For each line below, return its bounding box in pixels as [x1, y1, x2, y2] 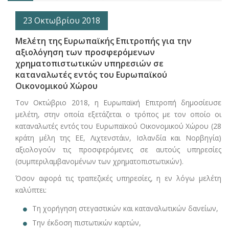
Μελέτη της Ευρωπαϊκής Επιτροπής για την [15, 35, 192, 47]
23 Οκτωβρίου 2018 [23, 15, 100, 27]
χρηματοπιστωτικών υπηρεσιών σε [15, 58, 164, 70]
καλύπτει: [15, 185, 47, 195]
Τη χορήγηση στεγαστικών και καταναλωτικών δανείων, [32, 203, 218, 214]
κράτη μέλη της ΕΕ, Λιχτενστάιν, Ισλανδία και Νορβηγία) [15, 133, 221, 143]
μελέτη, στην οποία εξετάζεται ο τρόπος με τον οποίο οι [15, 109, 221, 120]
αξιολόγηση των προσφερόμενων [15, 47, 155, 58]
